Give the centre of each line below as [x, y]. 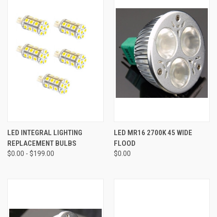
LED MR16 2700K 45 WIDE [153, 132]
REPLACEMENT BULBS [42, 143]
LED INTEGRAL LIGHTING [45, 132]
